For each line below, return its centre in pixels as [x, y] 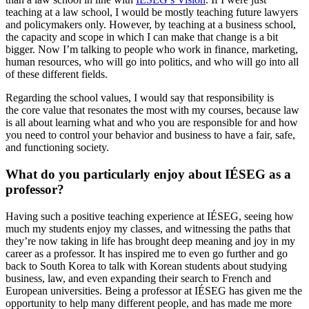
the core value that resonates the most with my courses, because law [152, 110]
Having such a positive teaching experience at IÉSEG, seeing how [150, 216]
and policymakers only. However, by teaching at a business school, [151, 25]
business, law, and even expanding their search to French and [138, 278]
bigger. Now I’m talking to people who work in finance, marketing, [152, 50]
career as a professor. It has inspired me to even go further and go [147, 253]
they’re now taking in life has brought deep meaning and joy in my [150, 241]
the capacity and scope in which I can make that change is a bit [142, 37]
